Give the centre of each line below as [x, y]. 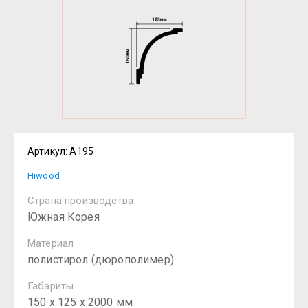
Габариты [51, 286]
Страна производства [81, 201]
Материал [51, 243]
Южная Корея [64, 217]
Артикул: [48, 151]
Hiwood [44, 176]
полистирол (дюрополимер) [101, 260]
